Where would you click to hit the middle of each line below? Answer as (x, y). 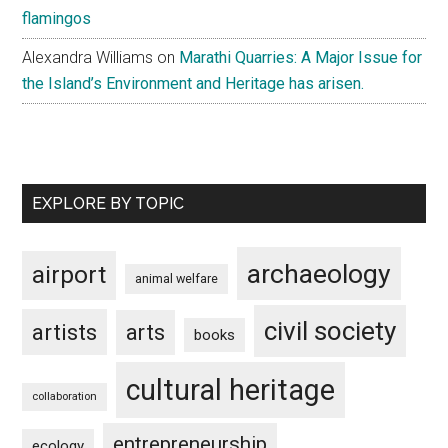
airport (69, 274)
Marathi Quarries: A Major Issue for (301, 57)
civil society (330, 330)
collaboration (65, 396)
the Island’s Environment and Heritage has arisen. (193, 83)
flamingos (57, 18)
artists (65, 331)
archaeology (319, 273)
